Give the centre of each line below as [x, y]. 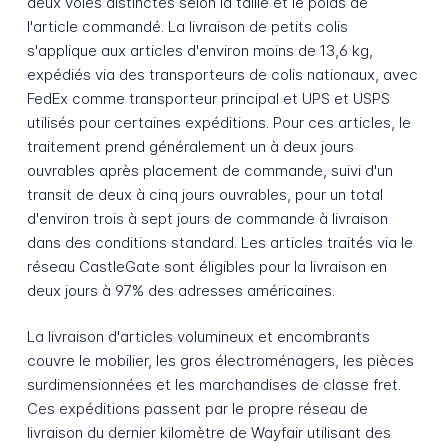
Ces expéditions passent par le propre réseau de [197, 409]
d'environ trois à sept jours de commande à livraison [207, 218]
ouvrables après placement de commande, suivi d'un [209, 170]
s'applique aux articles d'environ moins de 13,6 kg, [199, 50]
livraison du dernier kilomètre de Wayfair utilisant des [208, 433]
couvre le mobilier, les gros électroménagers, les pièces [220, 361]
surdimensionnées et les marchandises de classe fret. [213, 385]
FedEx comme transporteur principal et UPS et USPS [208, 98]
